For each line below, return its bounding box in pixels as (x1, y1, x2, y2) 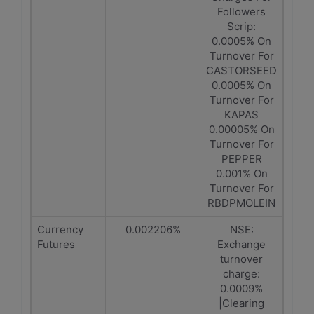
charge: (223, 267, 260, 280)
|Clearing (219, 296, 264, 310)
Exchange (217, 238, 266, 251)
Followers (217, 5, 266, 18)
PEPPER (221, 152, 262, 165)
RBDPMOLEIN (207, 196, 275, 210)
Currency (37, 223, 83, 236)
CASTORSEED (206, 64, 277, 77)
